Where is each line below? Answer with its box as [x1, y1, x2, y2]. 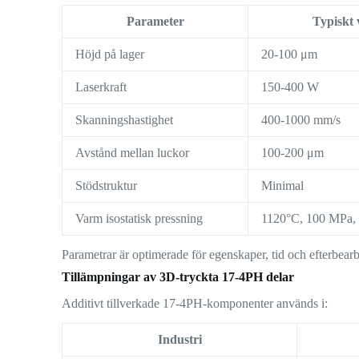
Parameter [126, 14, 184, 29]
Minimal [261, 179, 305, 193]
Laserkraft [75, 80, 127, 95]
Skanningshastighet [75, 113, 174, 127]
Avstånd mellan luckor [75, 146, 190, 160]
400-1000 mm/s [261, 113, 341, 127]
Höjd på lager [75, 47, 145, 62]
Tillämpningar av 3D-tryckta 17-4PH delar [62, 270, 295, 284]
